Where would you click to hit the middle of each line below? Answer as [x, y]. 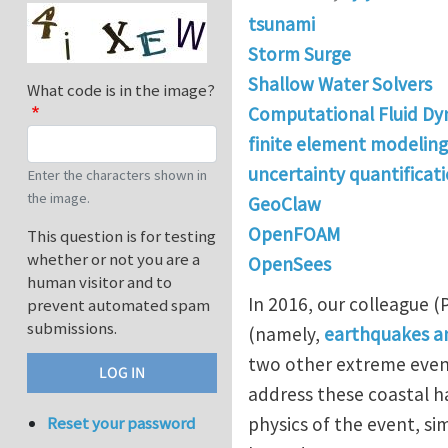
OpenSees [289, 264]
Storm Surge [299, 54]
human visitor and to [99, 282]
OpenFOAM [294, 234]
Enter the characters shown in [117, 175]
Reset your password [121, 423]
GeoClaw [284, 204]
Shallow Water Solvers [340, 84]
